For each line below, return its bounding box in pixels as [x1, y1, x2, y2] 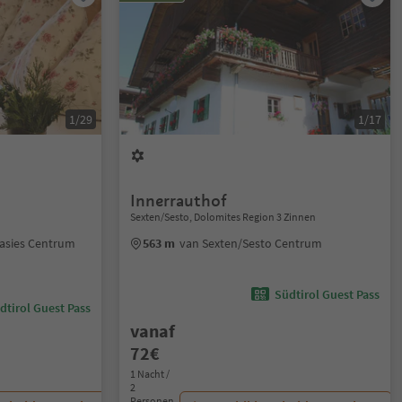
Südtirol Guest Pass [274, 286, 380, 302]
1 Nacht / [130, 367, 170, 380]
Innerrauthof [130, 190, 228, 211]
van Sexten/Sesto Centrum [179, 235, 323, 251]
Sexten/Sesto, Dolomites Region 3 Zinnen [130, 210, 317, 223]
